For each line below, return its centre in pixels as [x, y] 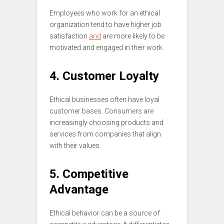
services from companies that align [105, 134]
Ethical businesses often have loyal [104, 100]
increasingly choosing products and [106, 123]
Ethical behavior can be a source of [105, 213]
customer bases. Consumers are [101, 111]
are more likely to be [133, 36]
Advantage [79, 190]
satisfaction [69, 36]
